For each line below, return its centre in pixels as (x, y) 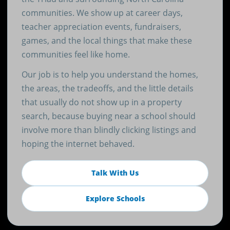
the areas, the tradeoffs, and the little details (107, 88)
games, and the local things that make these (107, 40)
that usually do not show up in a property (101, 102)
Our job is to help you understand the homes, (110, 74)
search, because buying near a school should (108, 116)
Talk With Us (115, 172)
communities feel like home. (75, 54)
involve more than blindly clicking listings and (109, 130)
